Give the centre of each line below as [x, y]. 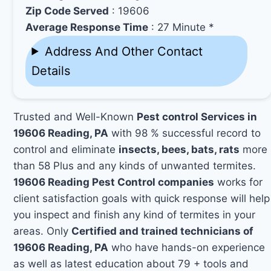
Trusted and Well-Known [75, 116]
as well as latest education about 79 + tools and [131, 263]
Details [51, 70]
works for [239, 182]
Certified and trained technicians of [163, 231]
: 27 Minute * [181, 27]
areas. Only [43, 231]
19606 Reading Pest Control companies [114, 182]
